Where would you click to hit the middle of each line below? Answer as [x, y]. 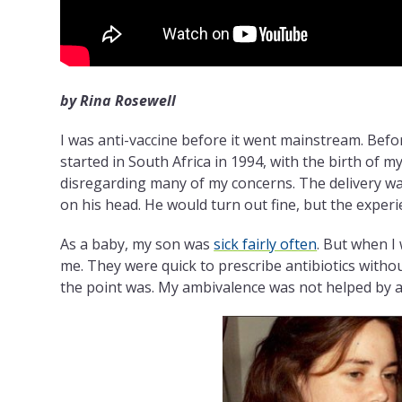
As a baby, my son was [137, 245]
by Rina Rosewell [118, 101]
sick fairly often [266, 245]
